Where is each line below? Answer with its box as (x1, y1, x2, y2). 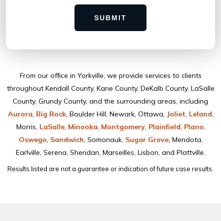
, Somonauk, (83, 135, 125, 144)
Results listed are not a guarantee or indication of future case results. (7, 165, 214, 173)
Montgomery (101, 122, 145, 131)
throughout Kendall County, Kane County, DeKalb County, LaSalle (6, 84, 215, 93)
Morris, (16, 122, 39, 131)
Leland (188, 110, 212, 118)
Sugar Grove (125, 135, 169, 144)
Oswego (18, 135, 47, 144)
